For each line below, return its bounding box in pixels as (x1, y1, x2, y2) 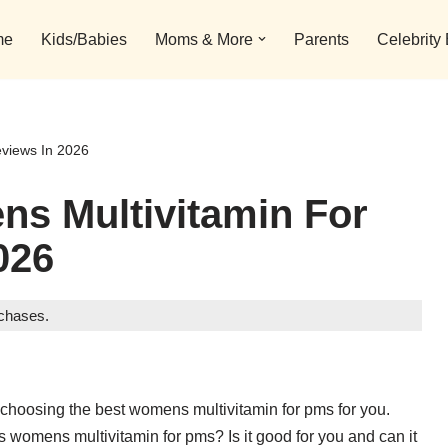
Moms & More (155, 31, 253, 49)
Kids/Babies (41, 31, 127, 49)
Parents (294, 31, 349, 49)
